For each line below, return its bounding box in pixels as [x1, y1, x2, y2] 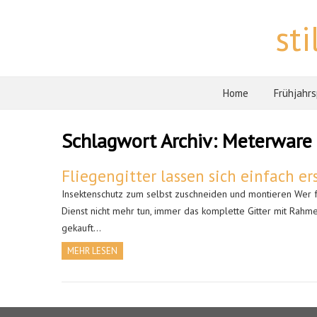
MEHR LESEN [67, 245, 117, 257]
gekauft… [62, 221, 101, 234]
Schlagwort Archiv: [62, 127, 222, 154]
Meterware [222, 127, 312, 154]
